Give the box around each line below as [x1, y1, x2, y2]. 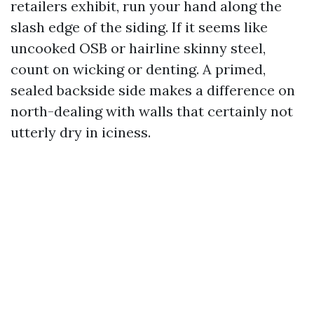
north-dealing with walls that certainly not [11, 102, 293, 120]
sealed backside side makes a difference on [11, 81, 295, 99]
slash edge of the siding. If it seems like [11, 18, 268, 36]
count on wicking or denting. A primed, [11, 60, 266, 78]
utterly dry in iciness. [11, 123, 151, 141]
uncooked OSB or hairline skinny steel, [11, 39, 266, 57]
